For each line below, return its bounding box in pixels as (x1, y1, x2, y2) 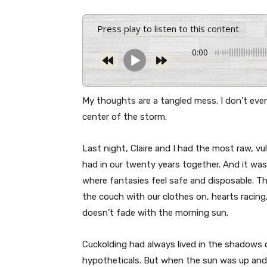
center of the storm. (82, 111, 167, 123)
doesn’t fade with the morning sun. (82, 207, 228, 219)
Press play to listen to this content (103, 23, 239, 35)
